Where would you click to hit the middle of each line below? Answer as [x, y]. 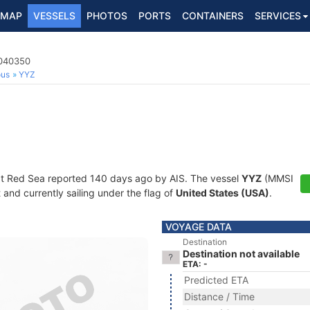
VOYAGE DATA [199, 227]
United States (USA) [222, 193]
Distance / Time [219, 297]
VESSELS [54, 16]
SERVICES [278, 16]
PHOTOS [107, 16]
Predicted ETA [216, 280]
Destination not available [241, 254]
